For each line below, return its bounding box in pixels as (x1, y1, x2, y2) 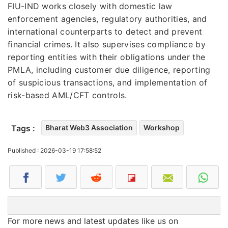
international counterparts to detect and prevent (8, 26, 203, 37)
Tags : (11, 123, 35, 133)
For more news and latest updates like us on (8, 215, 178, 226)
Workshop (144, 123, 180, 132)
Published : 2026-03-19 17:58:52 (8, 146, 101, 154)
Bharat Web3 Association (45, 123, 133, 132)
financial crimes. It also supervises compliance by (8, 39, 206, 49)
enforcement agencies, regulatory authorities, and (8, 13, 207, 24)
